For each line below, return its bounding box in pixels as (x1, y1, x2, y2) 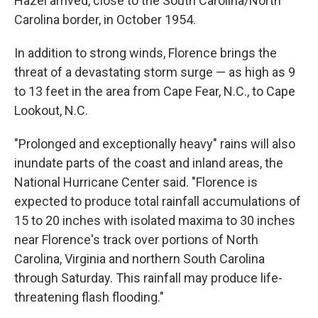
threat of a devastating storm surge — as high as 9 (14, 65, 295, 79)
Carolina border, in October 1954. (14, 12, 196, 27)
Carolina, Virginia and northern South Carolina (14, 251, 265, 266)
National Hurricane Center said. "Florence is (14, 175, 258, 190)
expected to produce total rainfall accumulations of (14, 194, 301, 209)
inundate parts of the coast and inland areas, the (14, 155, 283, 170)
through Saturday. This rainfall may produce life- (14, 270, 283, 285)
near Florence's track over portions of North (14, 232, 258, 247)
